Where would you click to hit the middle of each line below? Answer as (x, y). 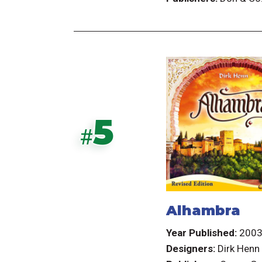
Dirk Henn (238, 248)
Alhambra (203, 211)
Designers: (190, 248)
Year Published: (201, 232)
